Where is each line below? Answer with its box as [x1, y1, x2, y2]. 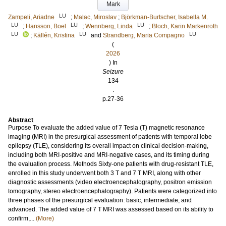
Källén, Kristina [33, 32, 75, 39]
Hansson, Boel [26, 23, 66, 30]
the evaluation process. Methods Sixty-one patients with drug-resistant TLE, [8, 160, 213, 167]
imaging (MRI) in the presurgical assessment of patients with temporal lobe [8, 133, 212, 140]
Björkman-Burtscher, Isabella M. [121, 14, 208, 21]
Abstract [8, 117, 33, 124]
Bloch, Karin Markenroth [152, 23, 218, 30]
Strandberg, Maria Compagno [103, 32, 185, 39]
